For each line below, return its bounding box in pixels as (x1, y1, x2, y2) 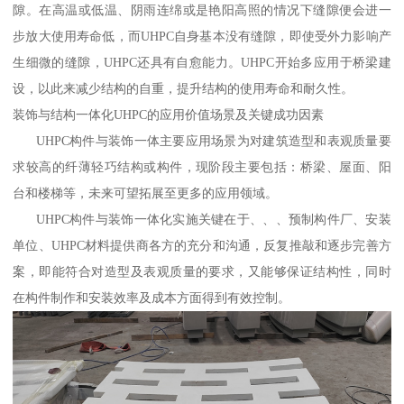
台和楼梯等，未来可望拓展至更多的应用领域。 (13, 185, 279, 200)
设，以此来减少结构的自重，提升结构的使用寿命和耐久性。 (13, 80, 354, 96)
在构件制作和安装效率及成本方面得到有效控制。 (13, 289, 291, 305)
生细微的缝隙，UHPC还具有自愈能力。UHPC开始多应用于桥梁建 (13, 54, 391, 69)
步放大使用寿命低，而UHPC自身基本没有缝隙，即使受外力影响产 (13, 28, 391, 43)
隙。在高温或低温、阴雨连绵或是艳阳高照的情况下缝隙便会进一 (13, 2, 391, 17)
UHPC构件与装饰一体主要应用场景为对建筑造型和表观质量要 (13, 133, 391, 148)
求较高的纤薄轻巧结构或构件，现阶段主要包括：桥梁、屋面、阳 (13, 159, 391, 174)
